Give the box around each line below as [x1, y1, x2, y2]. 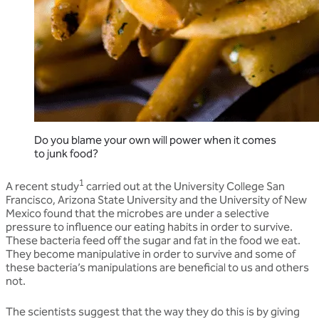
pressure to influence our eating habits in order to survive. [6, 220, 293, 234]
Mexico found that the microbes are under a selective [6, 206, 269, 221]
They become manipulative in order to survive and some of [6, 247, 296, 261]
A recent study [6, 179, 79, 194]
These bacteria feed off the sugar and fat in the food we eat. [6, 234, 300, 248]
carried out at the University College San [84, 179, 285, 194]
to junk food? [34, 146, 98, 160]
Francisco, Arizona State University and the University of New [6, 193, 307, 207]
